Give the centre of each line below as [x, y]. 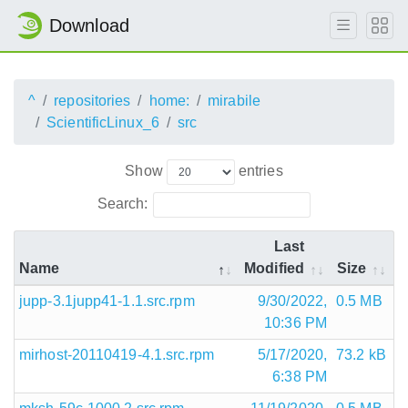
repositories [92, 101]
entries [259, 170]
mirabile [234, 101]
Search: [122, 203]
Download [89, 25]
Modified [274, 268]
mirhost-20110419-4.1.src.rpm [117, 354]
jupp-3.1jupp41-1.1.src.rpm [107, 301]
